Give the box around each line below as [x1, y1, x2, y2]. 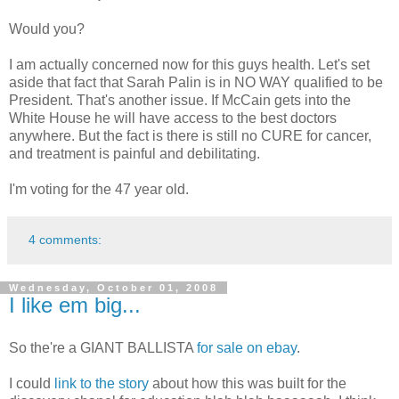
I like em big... [9, 292, 141, 317]
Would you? [9, 20, 85, 37]
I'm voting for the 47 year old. [9, 181, 189, 197]
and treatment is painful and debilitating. [9, 145, 260, 161]
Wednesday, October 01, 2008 [9, 281, 218, 293]
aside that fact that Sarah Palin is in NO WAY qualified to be [9, 74, 383, 90]
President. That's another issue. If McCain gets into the [9, 92, 351, 108]
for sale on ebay [197, 339, 297, 355]
